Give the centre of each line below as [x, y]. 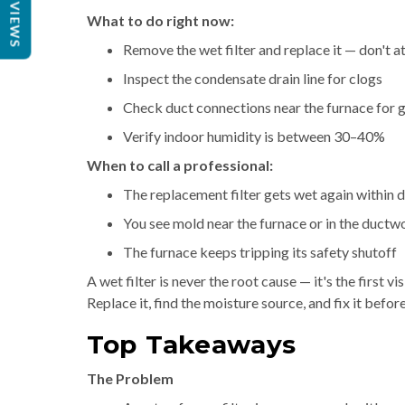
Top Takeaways [192, 344]
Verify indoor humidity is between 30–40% [254, 136]
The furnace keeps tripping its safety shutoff [260, 252]
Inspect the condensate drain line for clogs [253, 78]
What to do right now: [160, 20]
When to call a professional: [180, 165]
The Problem [130, 378]
